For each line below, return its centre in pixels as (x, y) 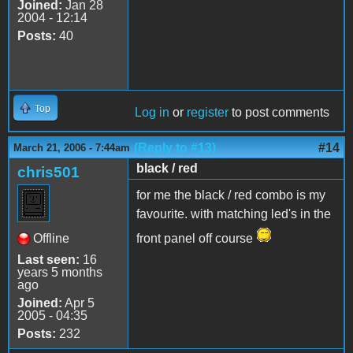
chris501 (48, 172)
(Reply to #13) (175, 147)
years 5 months (60, 272)
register (208, 112)
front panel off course (196, 238)
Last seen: (48, 259)
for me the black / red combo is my (231, 195)
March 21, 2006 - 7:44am (72, 147)
